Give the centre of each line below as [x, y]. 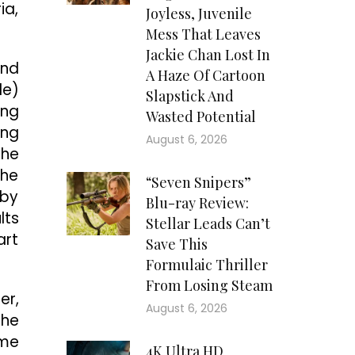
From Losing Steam [209, 286]
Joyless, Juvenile [198, 14]
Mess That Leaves [203, 34]
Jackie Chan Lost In [208, 55]
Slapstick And [189, 96]
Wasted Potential [200, 117]
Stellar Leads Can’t [208, 224]
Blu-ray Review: [197, 203]
